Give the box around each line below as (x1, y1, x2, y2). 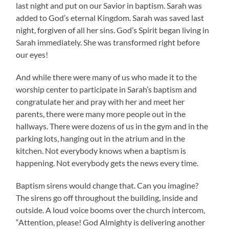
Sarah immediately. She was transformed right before (16, 37, 200, 47)
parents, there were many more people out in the (16, 108, 186, 119)
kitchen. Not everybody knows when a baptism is (16, 145, 187, 155)
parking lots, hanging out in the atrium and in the (16, 133, 186, 143)
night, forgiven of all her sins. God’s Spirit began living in (16, 25, 210, 35)
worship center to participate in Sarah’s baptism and (16, 84, 197, 94)
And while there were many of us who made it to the (16, 72, 197, 82)
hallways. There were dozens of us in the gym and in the (16, 121, 209, 131)
